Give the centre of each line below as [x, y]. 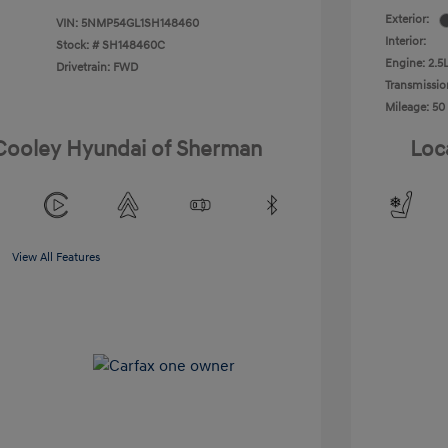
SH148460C [133, 45]
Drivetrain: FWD [97, 67]
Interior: [405, 41]
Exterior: [407, 19]
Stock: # [77, 45]
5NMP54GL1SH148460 [140, 23]
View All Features [56, 257]
